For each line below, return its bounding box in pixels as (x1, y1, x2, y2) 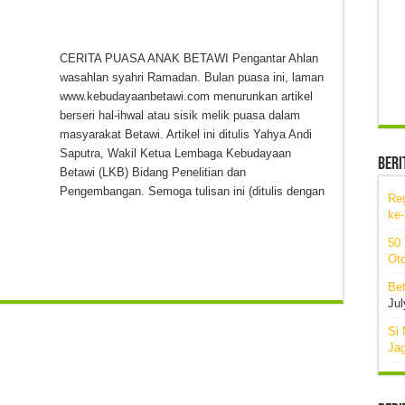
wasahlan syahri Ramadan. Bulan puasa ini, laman (60, 70, 324, 84)
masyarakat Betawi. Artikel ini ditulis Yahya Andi (60, 127, 312, 141)
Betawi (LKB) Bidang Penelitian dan (60, 165, 246, 179)
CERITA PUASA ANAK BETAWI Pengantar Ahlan (60, 51, 318, 65)
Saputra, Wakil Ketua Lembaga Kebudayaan (60, 146, 291, 160)
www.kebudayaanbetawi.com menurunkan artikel (60, 89, 313, 103)
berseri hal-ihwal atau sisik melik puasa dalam (60, 108, 300, 122)
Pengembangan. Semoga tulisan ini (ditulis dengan (60, 184, 325, 198)
